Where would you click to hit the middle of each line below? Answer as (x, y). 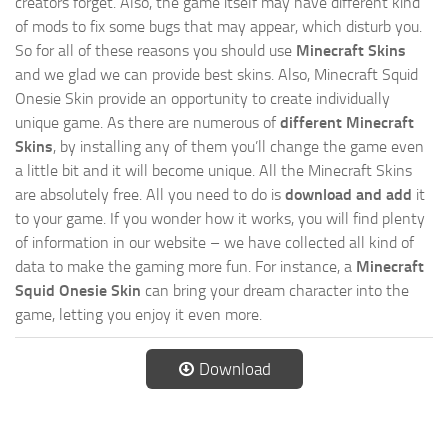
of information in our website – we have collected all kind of (214, 243)
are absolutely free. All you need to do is (150, 195)
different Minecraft (347, 123)
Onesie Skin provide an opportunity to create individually (202, 99)
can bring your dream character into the (275, 291)
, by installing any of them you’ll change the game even (238, 147)
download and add (348, 195)
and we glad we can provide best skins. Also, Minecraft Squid (216, 75)
